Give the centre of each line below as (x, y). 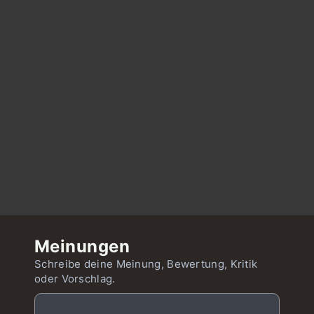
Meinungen (82, 246)
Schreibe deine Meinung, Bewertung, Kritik (146, 264)
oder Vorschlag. (75, 279)
